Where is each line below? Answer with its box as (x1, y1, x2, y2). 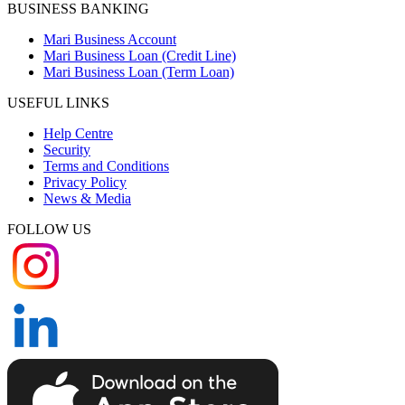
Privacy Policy (43, 174, 127, 190)
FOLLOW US (7, 221, 91, 237)
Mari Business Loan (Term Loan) (43, 63, 234, 80)
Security (43, 141, 90, 157)
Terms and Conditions (43, 157, 169, 174)
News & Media (43, 190, 131, 206)
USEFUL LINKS (7, 94, 109, 110)
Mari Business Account (43, 31, 176, 47)
